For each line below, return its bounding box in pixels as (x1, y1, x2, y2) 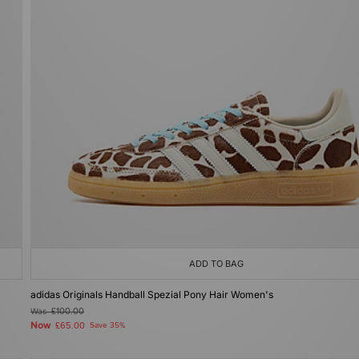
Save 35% (90, 321, 125, 330)
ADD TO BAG (189, 258, 244, 269)
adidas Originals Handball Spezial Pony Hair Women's (30, 288, 273, 301)
